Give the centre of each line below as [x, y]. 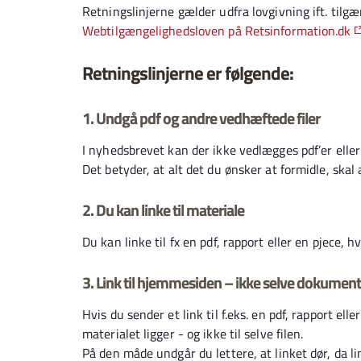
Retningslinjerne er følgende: [188, 73]
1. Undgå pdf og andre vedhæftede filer [201, 118]
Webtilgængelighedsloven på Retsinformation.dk [217, 31]
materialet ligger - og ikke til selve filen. [193, 334]
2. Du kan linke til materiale [163, 210]
